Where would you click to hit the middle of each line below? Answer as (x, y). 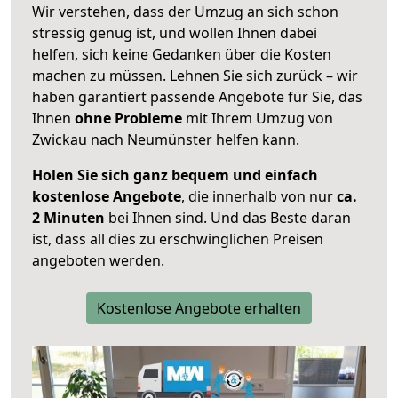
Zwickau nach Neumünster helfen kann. (166, 140)
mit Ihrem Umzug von (258, 119)
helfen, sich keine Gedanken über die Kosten (182, 55)
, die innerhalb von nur (259, 197)
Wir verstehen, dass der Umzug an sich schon (185, 12)
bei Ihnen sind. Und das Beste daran (228, 218)
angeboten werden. (98, 261)
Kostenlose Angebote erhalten (199, 309)
